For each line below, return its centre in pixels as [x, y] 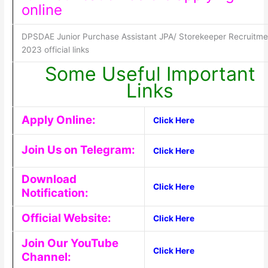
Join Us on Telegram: [78, 150]
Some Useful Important [150, 74]
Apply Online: [58, 120]
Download [49, 179]
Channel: [46, 257]
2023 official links [55, 50]
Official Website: [66, 218]
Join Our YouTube [70, 243]
